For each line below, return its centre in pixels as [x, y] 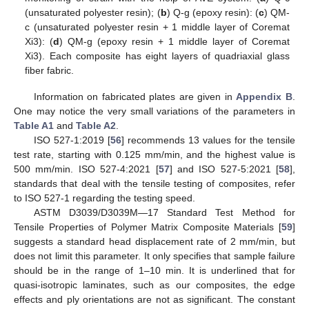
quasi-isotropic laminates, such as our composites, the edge [154, 285]
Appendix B [265, 97]
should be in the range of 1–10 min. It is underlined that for [154, 271]
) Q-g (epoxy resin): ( [212, 13]
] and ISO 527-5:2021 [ [224, 169]
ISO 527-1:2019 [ [72, 140]
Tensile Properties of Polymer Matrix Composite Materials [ [148, 227]
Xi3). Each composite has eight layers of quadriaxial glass [157, 56]
